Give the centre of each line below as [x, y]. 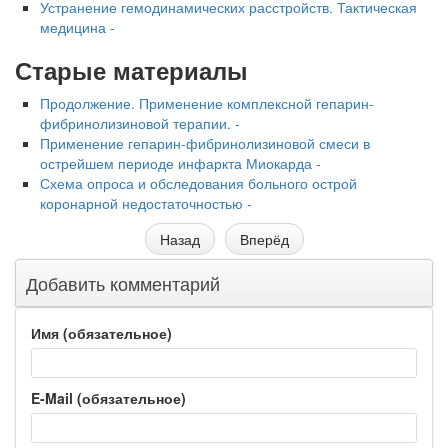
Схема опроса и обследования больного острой [198, 183]
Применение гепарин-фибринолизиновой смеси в [205, 143]
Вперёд [264, 239]
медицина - [77, 27]
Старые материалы [131, 70]
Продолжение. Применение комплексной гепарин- [207, 103]
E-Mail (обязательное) [108, 398]
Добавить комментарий [123, 283]
